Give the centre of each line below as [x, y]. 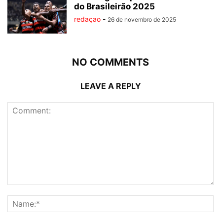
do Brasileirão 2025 [114, 7]
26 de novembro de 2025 [142, 20]
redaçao [87, 19]
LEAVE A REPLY [110, 86]
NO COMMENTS [110, 62]
